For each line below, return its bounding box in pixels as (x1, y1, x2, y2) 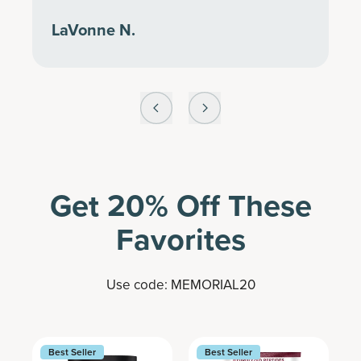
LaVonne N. (52, 17, 135, 42)
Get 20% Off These (49, 182, 312, 228)
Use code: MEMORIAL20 (106, 274, 255, 295)
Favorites (115, 216, 246, 262)
